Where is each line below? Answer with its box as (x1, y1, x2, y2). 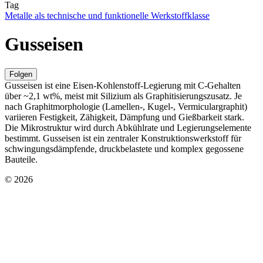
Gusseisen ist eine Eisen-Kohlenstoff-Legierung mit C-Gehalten (5, 80, 241, 90)
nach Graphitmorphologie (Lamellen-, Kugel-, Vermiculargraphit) (5, 101, 247, 112)
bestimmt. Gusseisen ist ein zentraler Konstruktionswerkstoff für (5, 133, 241, 143)
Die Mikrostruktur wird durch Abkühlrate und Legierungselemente (5, 122, 251, 133)
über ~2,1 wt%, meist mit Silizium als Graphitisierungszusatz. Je (5, 90, 242, 101)
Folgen (9, 69, 32, 79)
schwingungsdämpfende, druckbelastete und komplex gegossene (5, 143, 244, 154)
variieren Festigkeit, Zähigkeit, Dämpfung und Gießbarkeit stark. (5, 112, 244, 122)
